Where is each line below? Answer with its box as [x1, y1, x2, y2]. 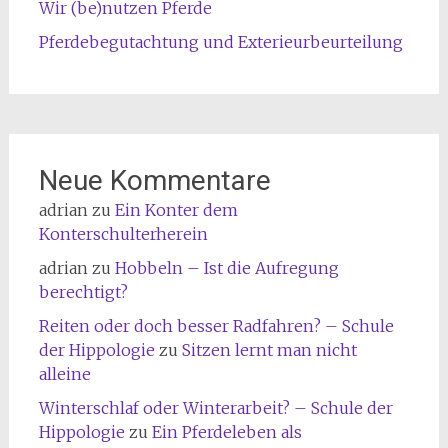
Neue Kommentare [38, 163, 271, 197]
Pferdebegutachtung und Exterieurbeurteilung [38, 31, 403, 52]
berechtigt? [38, 281, 128, 302]
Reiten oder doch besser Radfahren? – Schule [38, 315, 394, 336]
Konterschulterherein [38, 223, 208, 244]
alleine [38, 363, 91, 384]
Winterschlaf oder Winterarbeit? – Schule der [38, 397, 393, 418]
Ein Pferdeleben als [151, 421, 302, 442]
